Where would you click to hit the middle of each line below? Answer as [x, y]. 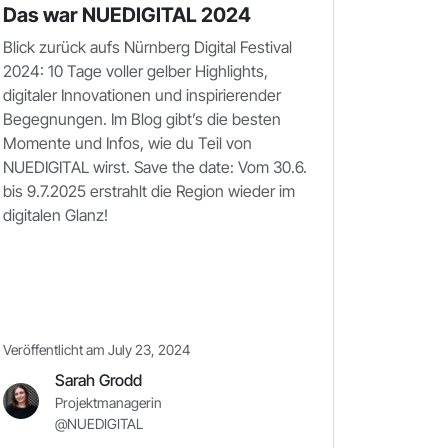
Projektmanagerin [108, 402]
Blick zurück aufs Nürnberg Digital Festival [147, 47]
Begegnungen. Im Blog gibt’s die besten [142, 119]
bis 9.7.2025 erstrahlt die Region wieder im [149, 191]
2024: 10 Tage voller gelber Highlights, [135, 71]
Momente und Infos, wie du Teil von [127, 143]
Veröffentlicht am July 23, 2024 [96, 349]
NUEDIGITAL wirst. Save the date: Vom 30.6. [155, 167]
